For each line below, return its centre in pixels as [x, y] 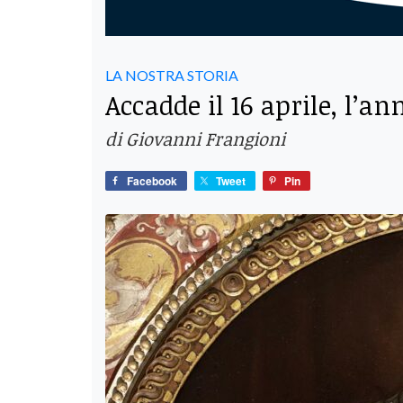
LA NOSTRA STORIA [172, 75]
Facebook [152, 180]
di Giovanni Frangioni [195, 138]
